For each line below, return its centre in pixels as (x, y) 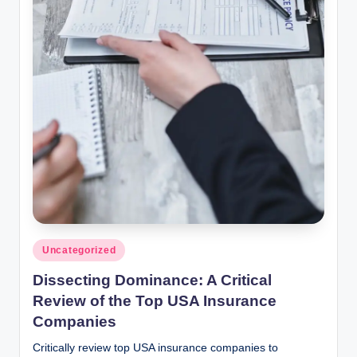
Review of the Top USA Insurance (155, 300)
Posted (49, 247)
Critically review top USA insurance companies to (155, 347)
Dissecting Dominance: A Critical (152, 280)
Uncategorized (79, 251)
